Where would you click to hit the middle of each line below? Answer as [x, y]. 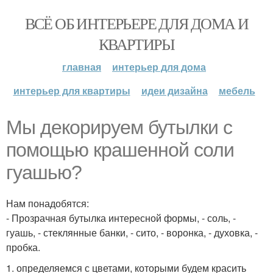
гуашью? [44, 172]
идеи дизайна [174, 90]
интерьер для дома [159, 67]
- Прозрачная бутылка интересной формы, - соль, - [121, 218]
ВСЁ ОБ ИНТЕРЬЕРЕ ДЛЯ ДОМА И [136, 23]
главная [82, 67]
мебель [237, 90]
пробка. [23, 247]
